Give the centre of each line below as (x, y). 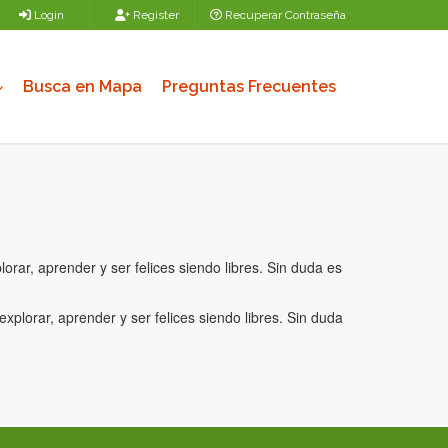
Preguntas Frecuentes (249, 86)
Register (154, 15)
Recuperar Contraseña (284, 15)
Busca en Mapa (82, 86)
